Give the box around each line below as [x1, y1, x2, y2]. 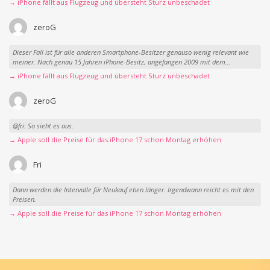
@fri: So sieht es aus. [12, 121, 74, 130]
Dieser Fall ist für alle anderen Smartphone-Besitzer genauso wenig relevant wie [12, 47, 249, 57]
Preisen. [12, 194, 36, 204]
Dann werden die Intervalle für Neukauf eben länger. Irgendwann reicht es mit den [12, 184, 254, 194]
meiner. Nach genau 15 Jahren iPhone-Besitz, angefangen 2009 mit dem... [12, 57, 231, 66]
